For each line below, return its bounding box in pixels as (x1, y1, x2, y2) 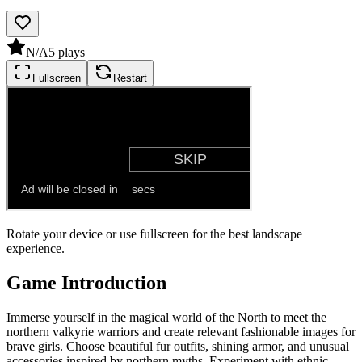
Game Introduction (6, 271, 166, 293)
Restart (113, 71, 147, 84)
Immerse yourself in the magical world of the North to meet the (6, 309, 326, 324)
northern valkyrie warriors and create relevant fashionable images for (6, 324, 356, 339)
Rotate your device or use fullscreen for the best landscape (6, 226, 302, 241)
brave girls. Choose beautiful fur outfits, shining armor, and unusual (6, 339, 349, 353)
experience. (6, 241, 65, 255)
